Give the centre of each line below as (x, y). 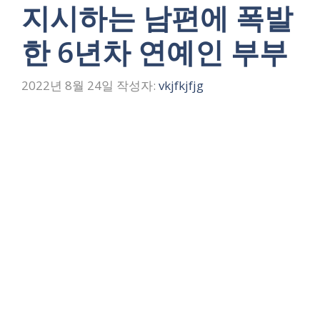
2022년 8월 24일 (67, 86)
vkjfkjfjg (181, 86)
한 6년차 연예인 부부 (155, 51)
